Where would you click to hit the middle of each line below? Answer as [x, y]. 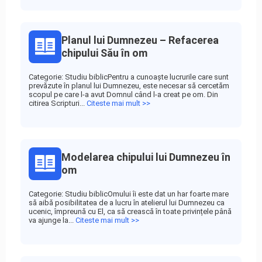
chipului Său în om [104, 53]
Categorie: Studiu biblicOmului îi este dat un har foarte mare [129, 194]
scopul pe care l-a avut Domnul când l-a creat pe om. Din [123, 94]
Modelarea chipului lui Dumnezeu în [146, 157]
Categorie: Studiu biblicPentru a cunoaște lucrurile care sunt [129, 77]
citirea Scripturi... [58, 103]
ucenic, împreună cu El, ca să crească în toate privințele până [130, 211]
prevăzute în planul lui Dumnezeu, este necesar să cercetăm [129, 86]
